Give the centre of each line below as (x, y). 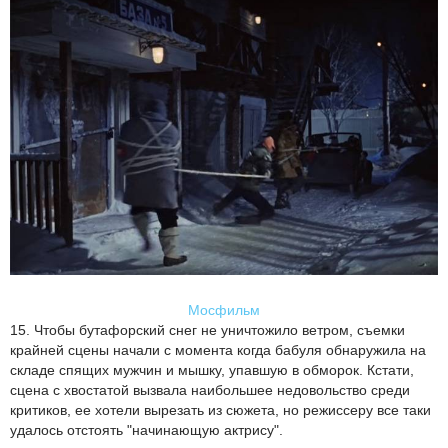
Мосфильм (224, 309)
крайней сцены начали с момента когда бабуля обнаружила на (218, 349)
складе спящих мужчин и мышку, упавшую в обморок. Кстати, (212, 369)
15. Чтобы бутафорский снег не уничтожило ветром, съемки (207, 329)
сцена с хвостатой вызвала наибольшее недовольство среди (210, 389)
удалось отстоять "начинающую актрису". (146, 429)
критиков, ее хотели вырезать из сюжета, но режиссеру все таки (220, 409)
